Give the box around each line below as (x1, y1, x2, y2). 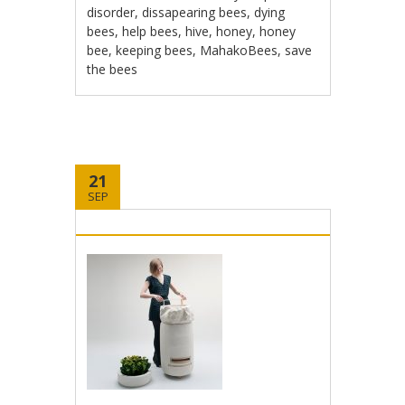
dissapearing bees (142, 4, 248, 21)
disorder (87, 4, 136, 21)
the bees (87, 61, 138, 78)
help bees (122, 23, 179, 40)
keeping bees (116, 42, 193, 59)
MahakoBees (200, 42, 278, 59)
